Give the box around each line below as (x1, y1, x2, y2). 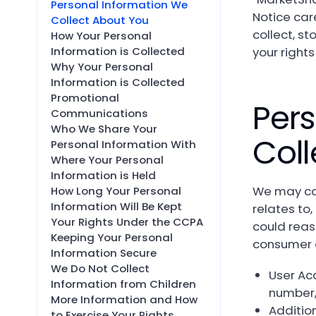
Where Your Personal (50, 152, 164, 168)
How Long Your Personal (50, 183, 181, 199)
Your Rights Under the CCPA (50, 214, 203, 230)
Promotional (50, 90, 119, 106)
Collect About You (50, 13, 149, 28)
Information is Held (50, 168, 156, 183)
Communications (50, 106, 148, 121)
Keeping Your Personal (50, 230, 173, 245)
